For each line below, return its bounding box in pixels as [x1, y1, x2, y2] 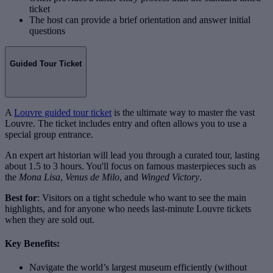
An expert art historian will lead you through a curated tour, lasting [5, 149, 260, 160]
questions [29, 26, 65, 37]
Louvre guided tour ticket [14, 107, 112, 118]
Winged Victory [141, 171, 199, 182]
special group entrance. [5, 129, 93, 140]
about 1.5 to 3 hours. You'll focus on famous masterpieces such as [5, 160, 256, 171]
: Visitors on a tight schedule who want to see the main [37, 192, 246, 203]
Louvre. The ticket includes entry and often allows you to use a [5, 118, 247, 129]
